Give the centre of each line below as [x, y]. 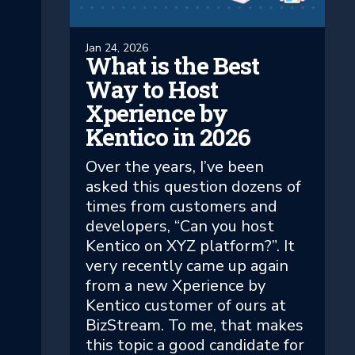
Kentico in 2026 [168, 137]
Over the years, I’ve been [175, 167]
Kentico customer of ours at [186, 306]
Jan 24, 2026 [117, 48]
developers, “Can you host [180, 227]
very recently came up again [187, 266]
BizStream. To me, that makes [195, 326]
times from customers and [181, 207]
